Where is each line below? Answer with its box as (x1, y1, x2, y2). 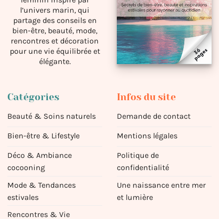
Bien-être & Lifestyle (7, 131, 80, 140)
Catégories (7, 91, 59, 103)
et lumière (117, 192, 153, 202)
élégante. (39, 56, 71, 66)
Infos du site (117, 91, 176, 103)
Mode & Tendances (7, 180, 76, 190)
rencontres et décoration (11, 36, 99, 45)
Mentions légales (117, 131, 177, 140)
